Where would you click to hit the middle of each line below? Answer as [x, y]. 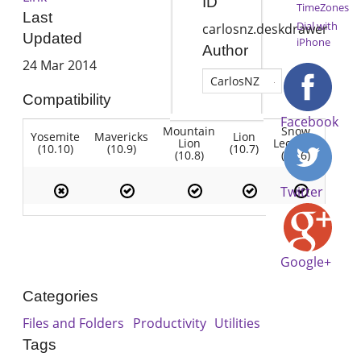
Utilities [238, 323]
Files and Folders [74, 323]
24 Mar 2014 [60, 66]
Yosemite [56, 136]
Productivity [169, 323]
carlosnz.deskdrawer [265, 29]
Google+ [306, 262]
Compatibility [67, 100]
